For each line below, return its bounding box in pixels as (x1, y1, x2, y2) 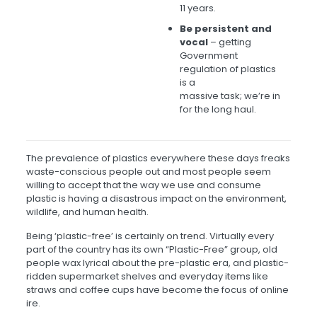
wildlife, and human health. (25, 205, 149, 219)
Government (180, 49, 238, 63)
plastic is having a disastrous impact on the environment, (25, 192, 287, 206)
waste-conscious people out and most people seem (25, 165, 271, 179)
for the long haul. (180, 103, 256, 117)
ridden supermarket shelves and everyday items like (25, 270, 268, 284)
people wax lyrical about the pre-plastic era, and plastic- (25, 256, 289, 270)
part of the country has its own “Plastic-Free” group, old (25, 243, 277, 257)
